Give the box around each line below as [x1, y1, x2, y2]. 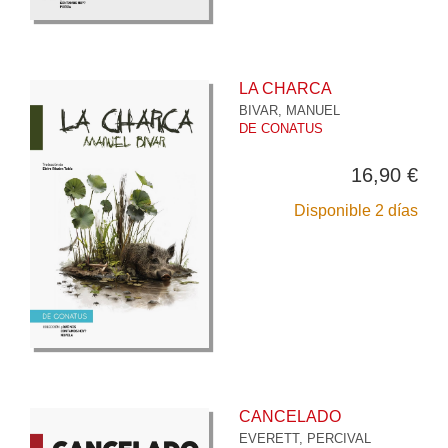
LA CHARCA [239, 79, 332, 97]
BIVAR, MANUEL [239, 102, 340, 118]
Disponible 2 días [294, 201, 418, 219]
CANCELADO [239, 408, 341, 426]
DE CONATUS [239, 120, 323, 136]
